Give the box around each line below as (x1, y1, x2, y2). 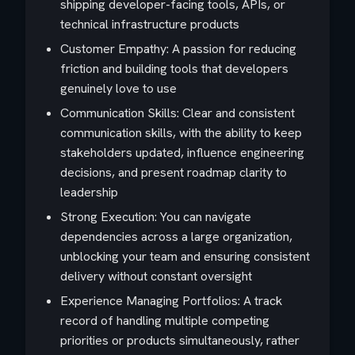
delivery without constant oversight (60, 268, 252, 284)
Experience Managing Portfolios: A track (60, 292, 282, 309)
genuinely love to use (60, 80, 177, 97)
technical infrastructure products (60, 16, 239, 32)
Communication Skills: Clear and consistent (60, 105, 295, 121)
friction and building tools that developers (60, 60, 288, 77)
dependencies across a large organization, (60, 228, 292, 245)
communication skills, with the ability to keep (60, 124, 302, 141)
